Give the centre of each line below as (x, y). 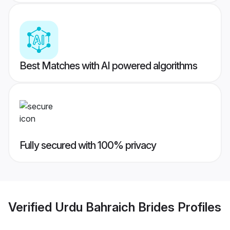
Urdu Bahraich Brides (115, 207)
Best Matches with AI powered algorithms (108, 66)
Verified (32, 207)
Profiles (198, 207)
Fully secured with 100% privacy (88, 146)
